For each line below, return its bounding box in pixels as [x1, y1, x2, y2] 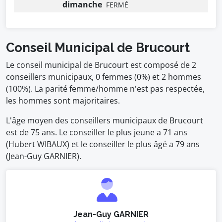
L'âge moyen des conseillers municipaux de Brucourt [6, 115, 203, 126]
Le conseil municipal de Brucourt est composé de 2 [6, 59, 196, 70]
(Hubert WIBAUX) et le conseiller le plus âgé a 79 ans [6, 139, 200, 150]
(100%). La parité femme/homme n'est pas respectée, [6, 83, 205, 94]
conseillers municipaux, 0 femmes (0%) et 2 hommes [6, 71, 201, 82]
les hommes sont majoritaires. [6, 95, 120, 106]
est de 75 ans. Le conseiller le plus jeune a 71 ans [6, 127, 187, 138]
